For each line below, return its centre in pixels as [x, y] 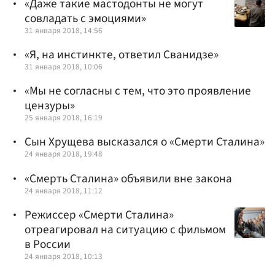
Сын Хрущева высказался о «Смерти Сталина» [145, 142]
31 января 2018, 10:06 [64, 66]
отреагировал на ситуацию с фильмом [125, 229]
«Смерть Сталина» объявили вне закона [128, 178]
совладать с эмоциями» [85, 18]
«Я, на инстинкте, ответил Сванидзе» [122, 54]
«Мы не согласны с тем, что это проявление [138, 91]
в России [48, 244]
